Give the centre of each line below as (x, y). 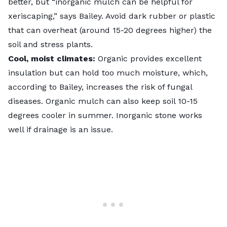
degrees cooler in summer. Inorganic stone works (105, 116)
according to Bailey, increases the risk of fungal (100, 87)
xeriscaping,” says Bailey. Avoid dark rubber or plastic (112, 16)
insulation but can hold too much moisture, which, (108, 73)
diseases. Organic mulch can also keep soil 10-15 (103, 101)
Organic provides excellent (148, 59)
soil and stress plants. (50, 45)
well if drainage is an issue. (61, 130)
